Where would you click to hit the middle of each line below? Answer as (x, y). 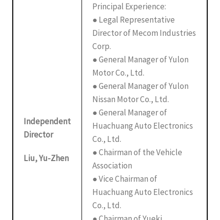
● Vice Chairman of (125, 179)
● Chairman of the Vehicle (137, 152)
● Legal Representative (134, 19)
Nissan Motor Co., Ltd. (131, 99)
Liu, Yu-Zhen (46, 158)
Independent (47, 122)
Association (112, 165)
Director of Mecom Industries (144, 33)
